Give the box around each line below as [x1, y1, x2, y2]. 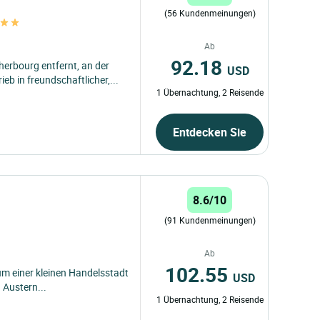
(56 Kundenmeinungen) [164, 6, 256, 19]
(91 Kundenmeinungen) [164, 214, 256, 226]
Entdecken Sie [173, 124, 247, 140]
